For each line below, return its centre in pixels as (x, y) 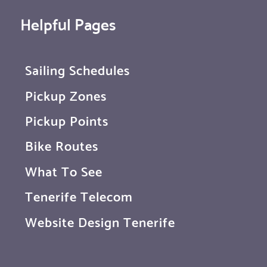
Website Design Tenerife (100, 221)
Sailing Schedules (77, 69)
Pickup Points (67, 120)
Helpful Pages (68, 23)
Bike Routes (62, 145)
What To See (64, 170)
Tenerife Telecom (79, 196)
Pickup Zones (66, 94)
